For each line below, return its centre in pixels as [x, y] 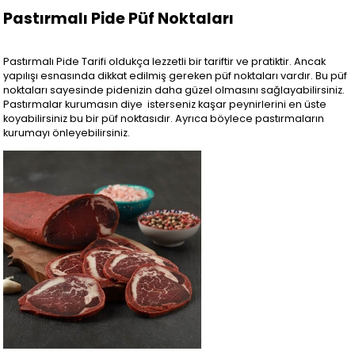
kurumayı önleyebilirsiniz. [67, 133]
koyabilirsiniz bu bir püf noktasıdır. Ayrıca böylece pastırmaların [164, 119]
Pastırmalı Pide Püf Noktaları [119, 19]
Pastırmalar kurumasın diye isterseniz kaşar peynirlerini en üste [165, 105]
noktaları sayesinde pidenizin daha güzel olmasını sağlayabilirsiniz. [174, 90]
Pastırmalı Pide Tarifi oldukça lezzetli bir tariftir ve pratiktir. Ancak [165, 62]
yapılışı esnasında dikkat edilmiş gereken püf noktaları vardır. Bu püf [176, 76]
